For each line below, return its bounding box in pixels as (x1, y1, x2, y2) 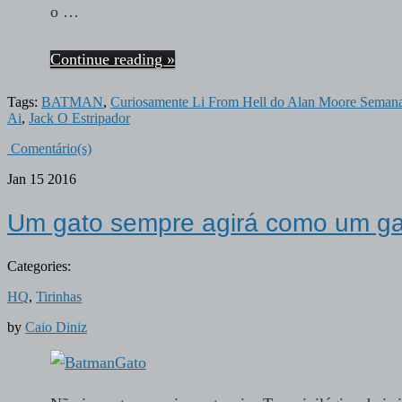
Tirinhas (36, 288, 82, 304)
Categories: (7, 258, 71, 274)
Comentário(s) (7, 141, 92, 157)
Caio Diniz (25, 319, 87, 335)
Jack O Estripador (29, 110, 130, 127)
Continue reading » (50, 50, 175, 69)
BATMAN (41, 94, 103, 110)
